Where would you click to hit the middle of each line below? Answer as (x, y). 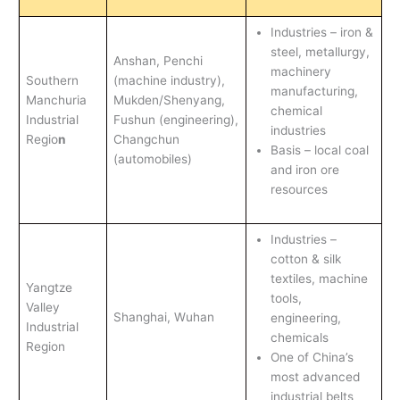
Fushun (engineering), (175, 119)
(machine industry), (169, 80)
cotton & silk (305, 258)
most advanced (315, 376)
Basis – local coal (319, 150)
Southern (52, 80)
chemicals (301, 337)
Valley (42, 307)
